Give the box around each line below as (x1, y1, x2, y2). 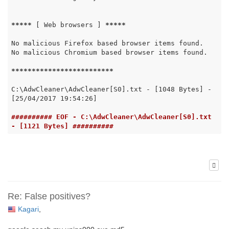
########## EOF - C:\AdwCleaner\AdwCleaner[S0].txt (11, 112, 212, 121)
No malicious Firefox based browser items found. (11, 39, 203, 47)
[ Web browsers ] (31, 20, 105, 29)
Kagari (18, 205, 39, 214)
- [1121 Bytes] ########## (11, 122, 113, 130)
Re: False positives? (8, 191, 90, 202)
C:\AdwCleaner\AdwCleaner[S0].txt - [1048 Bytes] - (11, 85, 212, 93)
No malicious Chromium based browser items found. (11, 48, 208, 56)
